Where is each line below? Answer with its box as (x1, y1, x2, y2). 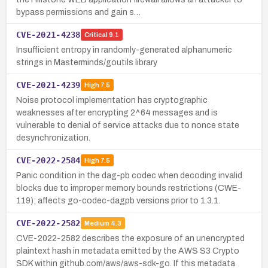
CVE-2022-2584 (16, 155, 81, 165)
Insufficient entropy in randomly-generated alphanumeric (16, 45, 232, 54)
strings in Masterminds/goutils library (16, 57, 157, 67)
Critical (84, 31, 108, 39)
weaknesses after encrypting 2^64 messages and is (16, 108, 218, 117)
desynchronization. (16, 133, 90, 142)
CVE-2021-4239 (16, 80, 81, 90)
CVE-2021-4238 (16, 29, 81, 39)
